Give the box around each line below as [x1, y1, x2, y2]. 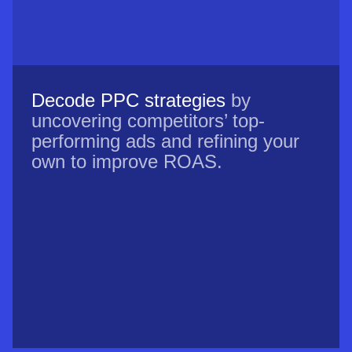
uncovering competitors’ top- [31, 110, 265, 132]
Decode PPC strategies [31, 90, 225, 112]
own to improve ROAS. [31, 151, 222, 173]
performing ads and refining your [31, 130, 299, 152]
